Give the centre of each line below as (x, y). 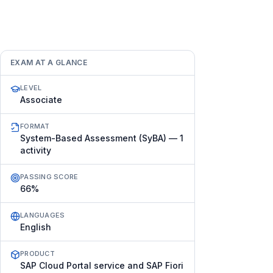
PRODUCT (37, 253)
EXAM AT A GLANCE (49, 62)
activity (36, 150)
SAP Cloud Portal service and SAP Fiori (102, 265)
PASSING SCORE (49, 177)
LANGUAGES (43, 215)
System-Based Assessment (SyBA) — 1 (102, 138)
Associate (41, 100)
